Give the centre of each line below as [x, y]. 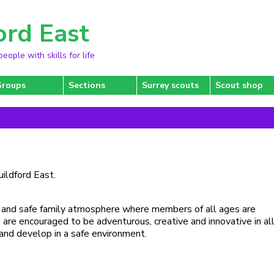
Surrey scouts [170, 85]
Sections [87, 85]
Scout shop [239, 85]
